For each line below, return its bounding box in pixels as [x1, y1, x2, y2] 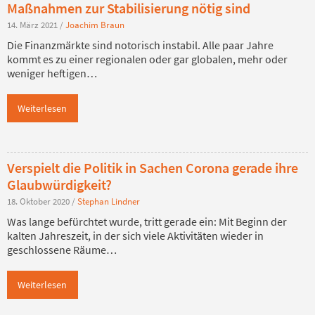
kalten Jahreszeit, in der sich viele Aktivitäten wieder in [7, 228, 264, 243]
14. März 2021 [7, 18, 60, 30]
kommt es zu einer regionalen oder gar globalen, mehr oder [7, 51, 288, 66]
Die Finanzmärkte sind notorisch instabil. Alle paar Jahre [7, 37, 274, 52]
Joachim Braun [65, 18, 124, 30]
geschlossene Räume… [7, 242, 117, 257]
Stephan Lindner [77, 195, 140, 207]
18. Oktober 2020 [7, 195, 72, 207]
